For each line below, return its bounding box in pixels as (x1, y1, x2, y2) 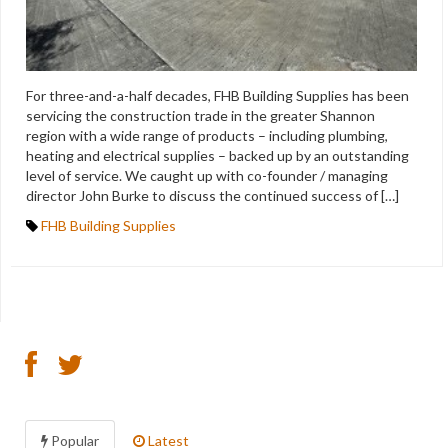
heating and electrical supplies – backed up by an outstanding (26, 146, 409, 164)
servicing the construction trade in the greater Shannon (26, 106, 375, 124)
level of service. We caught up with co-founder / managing (26, 166, 388, 184)
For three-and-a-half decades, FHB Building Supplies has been (26, 86, 409, 104)
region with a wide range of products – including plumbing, (26, 126, 388, 144)
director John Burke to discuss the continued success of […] (26, 186, 399, 204)
